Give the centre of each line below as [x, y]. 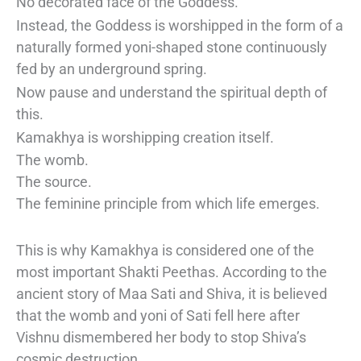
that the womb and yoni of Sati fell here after [158, 316]
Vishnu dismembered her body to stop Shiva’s [161, 338]
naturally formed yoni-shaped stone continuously [172, 48]
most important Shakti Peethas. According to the [172, 272]
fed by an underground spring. [112, 69]
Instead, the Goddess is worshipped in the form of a [180, 26]
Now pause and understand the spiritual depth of [172, 92]
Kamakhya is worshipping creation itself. [145, 137]
